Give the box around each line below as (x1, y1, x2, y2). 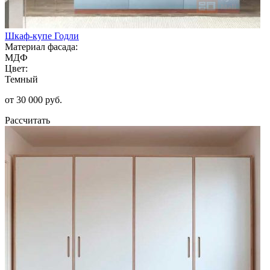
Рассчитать (5, 115, 50, 125)
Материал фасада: (5, 41, 78, 52)
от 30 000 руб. (5, 94, 62, 105)
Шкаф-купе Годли (5, 30, 79, 41)
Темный (5, 74, 38, 84)
